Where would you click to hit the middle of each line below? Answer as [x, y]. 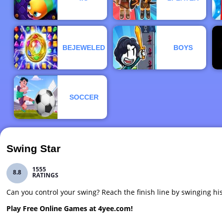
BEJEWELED [84, 48]
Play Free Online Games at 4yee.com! [70, 209]
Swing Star [34, 149]
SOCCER [84, 97]
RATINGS [46, 175]
